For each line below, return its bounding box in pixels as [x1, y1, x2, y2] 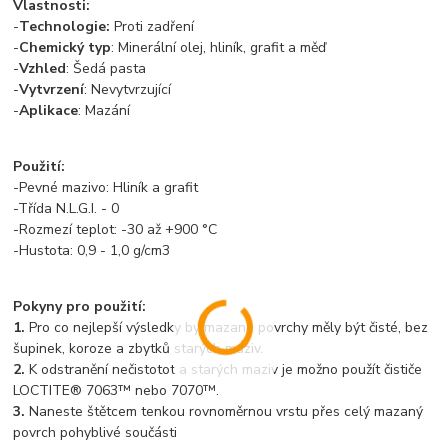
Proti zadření [110, 16, 195, 36]
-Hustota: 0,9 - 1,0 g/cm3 [13, 240, 171, 260]
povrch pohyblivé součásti [13, 422, 178, 442]
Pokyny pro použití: [13, 296, 147, 316]
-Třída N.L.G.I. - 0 [13, 198, 120, 218]
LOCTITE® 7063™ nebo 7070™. [13, 380, 220, 400]
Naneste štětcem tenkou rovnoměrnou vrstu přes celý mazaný [25, 401, 424, 421]
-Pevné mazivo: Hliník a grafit [13, 177, 199, 197]
